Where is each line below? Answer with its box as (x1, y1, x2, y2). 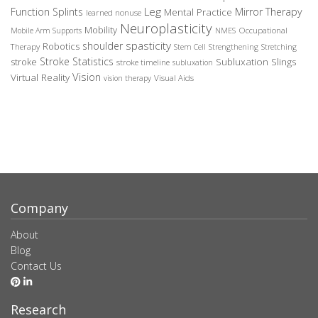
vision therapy (104, 73, 151, 84)
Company (11, 199, 68, 217)
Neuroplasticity (120, 19, 212, 38)
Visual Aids (154, 72, 194, 84)
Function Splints (11, 5, 83, 19)
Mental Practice (164, 6, 232, 19)
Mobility (84, 23, 117, 37)
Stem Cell (174, 42, 206, 53)
